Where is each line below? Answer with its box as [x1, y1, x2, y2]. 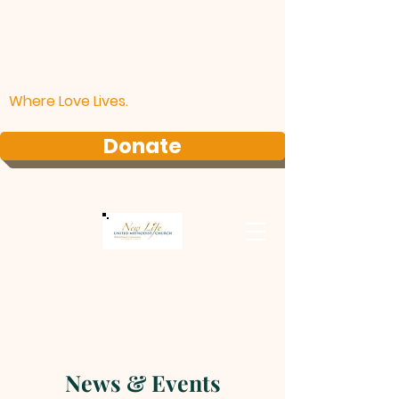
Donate [103, 132, 182, 160]
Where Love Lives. [9, 91, 128, 111]
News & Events [64, 368, 221, 397]
